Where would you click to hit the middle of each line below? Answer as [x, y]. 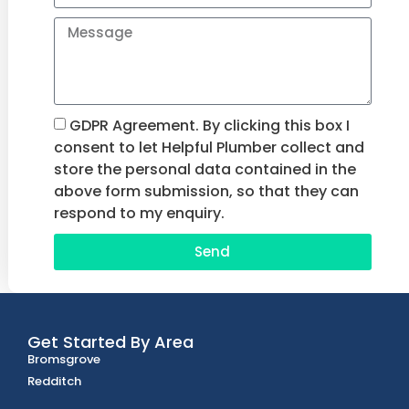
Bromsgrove [64, 359]
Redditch [54, 381]
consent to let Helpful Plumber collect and [209, 147]
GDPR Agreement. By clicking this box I [209, 125]
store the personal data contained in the [204, 169]
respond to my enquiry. [139, 213]
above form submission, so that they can [206, 191]
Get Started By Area [110, 341]
